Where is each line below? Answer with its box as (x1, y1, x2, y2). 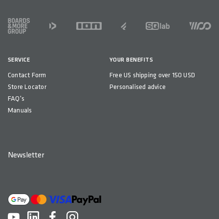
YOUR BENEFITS (109, 56, 153, 64)
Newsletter (8, 151, 44, 160)
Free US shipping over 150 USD (109, 71, 196, 80)
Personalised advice (109, 83, 166, 91)
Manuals (8, 106, 32, 115)
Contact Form (8, 71, 46, 80)
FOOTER (7, 17, 37, 26)
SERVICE (8, 56, 30, 64)
